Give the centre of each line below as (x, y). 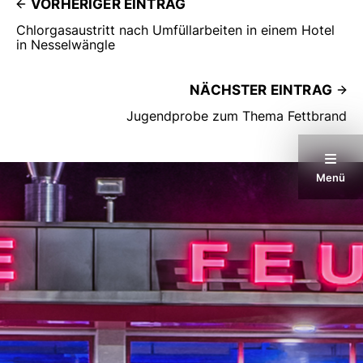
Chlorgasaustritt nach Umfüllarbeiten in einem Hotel (175, 30)
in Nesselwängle (66, 44)
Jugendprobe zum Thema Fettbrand (237, 115)
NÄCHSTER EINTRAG (261, 90)
